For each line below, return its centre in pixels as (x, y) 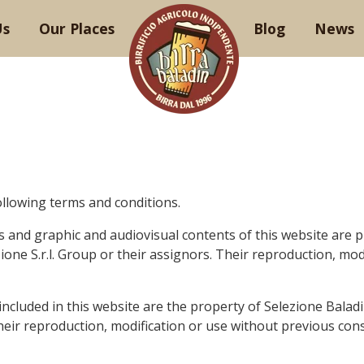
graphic (57, 235)
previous (308, 326)
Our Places (77, 28)
